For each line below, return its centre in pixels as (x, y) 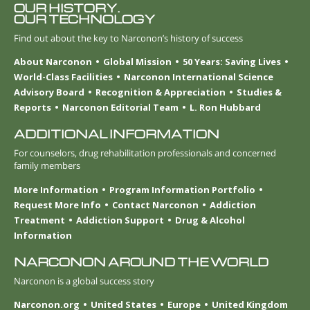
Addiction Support (120, 220)
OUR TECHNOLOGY (85, 19)
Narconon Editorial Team (120, 108)
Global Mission (137, 62)
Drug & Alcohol (210, 220)
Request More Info (57, 204)
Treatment (39, 220)
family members (47, 166)
